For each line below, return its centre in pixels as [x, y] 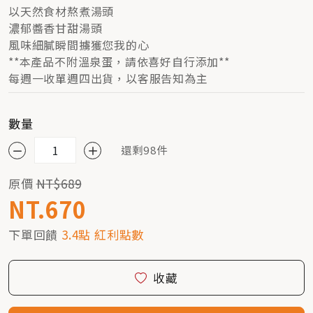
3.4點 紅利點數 [103, 234]
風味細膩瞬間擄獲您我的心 [79, 45]
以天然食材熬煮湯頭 [61, 11]
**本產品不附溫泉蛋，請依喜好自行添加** [119, 61]
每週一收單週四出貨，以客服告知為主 [108, 78]
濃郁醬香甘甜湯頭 [56, 28]
